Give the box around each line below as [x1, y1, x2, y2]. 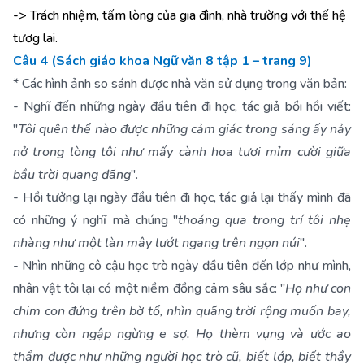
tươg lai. [13, 29, 58, 47]
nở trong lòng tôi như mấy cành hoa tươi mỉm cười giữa [13, 143, 351, 161]
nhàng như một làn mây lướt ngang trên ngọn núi [13, 234, 300, 252]
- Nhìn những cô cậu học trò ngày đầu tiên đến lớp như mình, [13, 257, 351, 275]
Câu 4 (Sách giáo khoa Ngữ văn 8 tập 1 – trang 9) [13, 52, 312, 70]
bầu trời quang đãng [13, 166, 131, 184]
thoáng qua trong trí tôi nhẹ [178, 211, 352, 229]
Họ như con [284, 279, 352, 297]
